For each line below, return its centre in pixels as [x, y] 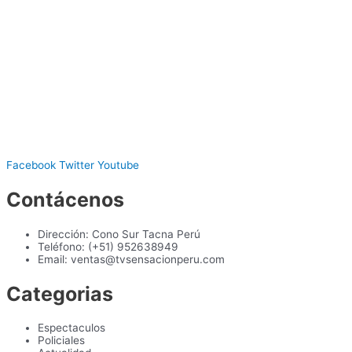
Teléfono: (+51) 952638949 [108, 246]
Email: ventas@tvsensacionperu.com [131, 259]
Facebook [31, 165]
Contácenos [65, 200]
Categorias [60, 293]
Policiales [61, 341]
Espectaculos [71, 328]
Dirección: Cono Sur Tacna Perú [119, 234]
